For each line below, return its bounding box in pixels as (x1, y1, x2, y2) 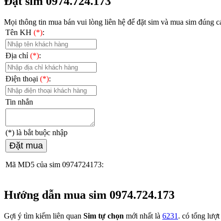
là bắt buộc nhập (14, 128, 68, 137)
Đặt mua (9, 140, 43, 150)
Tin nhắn (5, 97, 33, 106)
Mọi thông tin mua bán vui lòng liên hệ (4, 17, 127, 26)
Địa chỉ (5, 51, 30, 60)
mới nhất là (126, 211, 162, 220)
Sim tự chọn (83, 211, 126, 220)
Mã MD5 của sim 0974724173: (5, 160, 104, 169)
